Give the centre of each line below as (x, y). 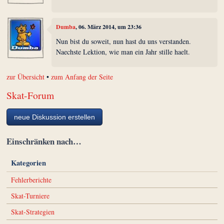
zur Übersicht (26, 77)
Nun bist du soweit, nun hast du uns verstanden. (124, 41)
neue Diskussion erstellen (55, 117)
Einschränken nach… (44, 141)
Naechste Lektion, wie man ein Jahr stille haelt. (123, 52)
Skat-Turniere (30, 196)
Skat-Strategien (32, 211)
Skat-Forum (30, 95)
